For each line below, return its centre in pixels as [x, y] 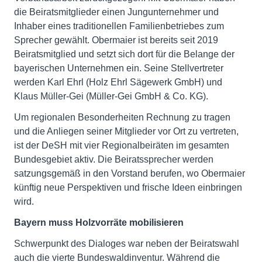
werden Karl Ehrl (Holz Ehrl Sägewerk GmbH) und [118, 82]
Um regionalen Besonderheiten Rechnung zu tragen [122, 118]
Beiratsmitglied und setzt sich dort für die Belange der [124, 54]
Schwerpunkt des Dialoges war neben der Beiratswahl [127, 244]
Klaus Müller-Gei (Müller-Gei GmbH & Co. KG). [111, 96]
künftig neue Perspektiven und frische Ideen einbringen [128, 188]
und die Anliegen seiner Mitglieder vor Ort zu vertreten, [126, 132]
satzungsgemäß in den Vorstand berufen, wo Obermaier [130, 174]
